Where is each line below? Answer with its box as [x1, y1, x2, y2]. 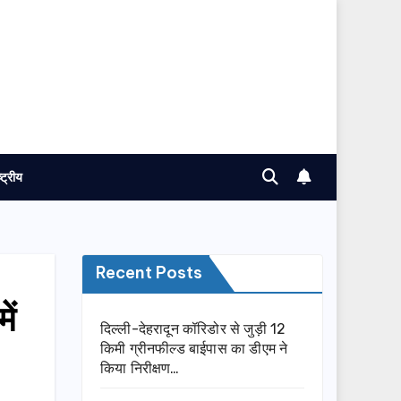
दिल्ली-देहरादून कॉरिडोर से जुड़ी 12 [100, 320, 286, 338]
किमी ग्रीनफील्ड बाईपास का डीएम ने [100, 340, 288, 358]
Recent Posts [96, 262, 202, 284]
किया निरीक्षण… [100, 360, 180, 378]
